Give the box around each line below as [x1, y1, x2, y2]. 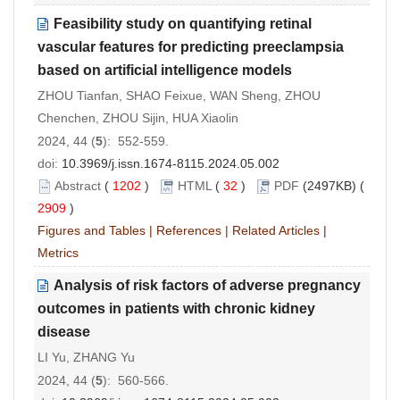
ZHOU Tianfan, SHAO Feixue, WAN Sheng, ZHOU [37, 87, 321, 103]
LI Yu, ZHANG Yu [37, 349, 135, 364]
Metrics [37, 245, 79, 260]
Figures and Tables [37, 222, 146, 237]
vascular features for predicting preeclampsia [37, 38, 344, 54]
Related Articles [232, 222, 320, 237]
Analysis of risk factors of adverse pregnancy [54, 277, 361, 293]
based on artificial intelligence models [37, 62, 292, 78]
